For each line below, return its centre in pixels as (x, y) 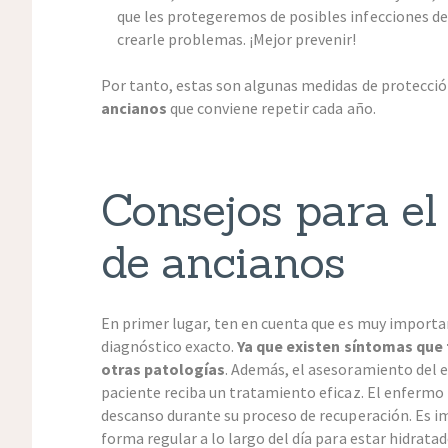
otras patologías (163, 369)
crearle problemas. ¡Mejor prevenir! (236, 38)
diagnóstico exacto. (169, 346)
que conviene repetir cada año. (271, 107)
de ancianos (222, 262)
